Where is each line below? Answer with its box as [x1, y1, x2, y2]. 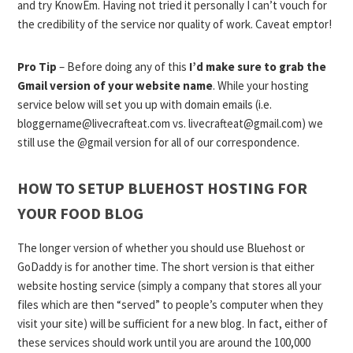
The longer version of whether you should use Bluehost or [17, 240, 306, 256]
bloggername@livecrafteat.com [17, 116, 171, 132]
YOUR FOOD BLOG [17, 203, 144, 224]
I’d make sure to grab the [189, 59, 327, 75]
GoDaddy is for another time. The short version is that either [17, 259, 315, 275]
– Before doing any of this [57, 59, 190, 75]
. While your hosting [213, 78, 310, 94]
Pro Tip [17, 59, 58, 75]
